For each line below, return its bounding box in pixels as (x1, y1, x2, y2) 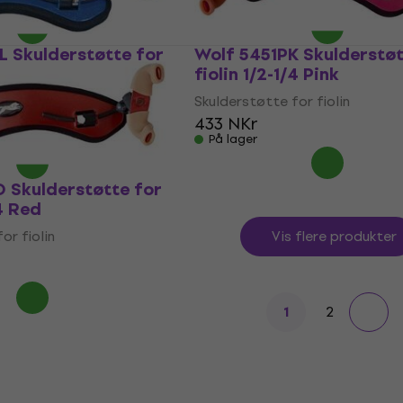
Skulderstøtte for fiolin (194, 90, 350, 112)
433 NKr (194, 111, 258, 137)
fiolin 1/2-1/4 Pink (194, 60, 339, 88)
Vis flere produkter (271, 225, 397, 247)
